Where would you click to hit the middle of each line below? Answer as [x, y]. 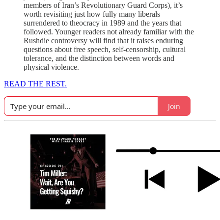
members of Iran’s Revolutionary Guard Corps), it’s [103, 5]
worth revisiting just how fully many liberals [92, 14]
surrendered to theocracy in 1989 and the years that [102, 23]
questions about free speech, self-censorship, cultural [105, 50]
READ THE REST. [35, 84]
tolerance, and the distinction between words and [99, 58]
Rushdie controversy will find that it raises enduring [103, 41]
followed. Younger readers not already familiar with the [109, 32]
